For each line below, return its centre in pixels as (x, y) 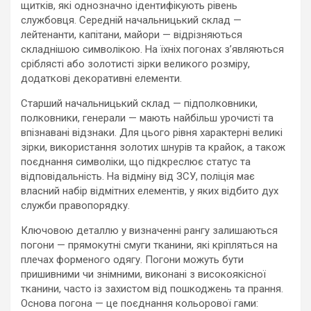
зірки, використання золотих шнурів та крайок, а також (153, 147)
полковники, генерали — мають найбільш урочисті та (147, 118)
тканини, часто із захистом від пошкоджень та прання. (152, 289)
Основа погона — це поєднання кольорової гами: (140, 303)
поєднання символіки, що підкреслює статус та (136, 162)
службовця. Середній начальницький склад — (131, 20)
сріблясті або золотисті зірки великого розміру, (135, 64)
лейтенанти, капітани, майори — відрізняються (132, 35)
